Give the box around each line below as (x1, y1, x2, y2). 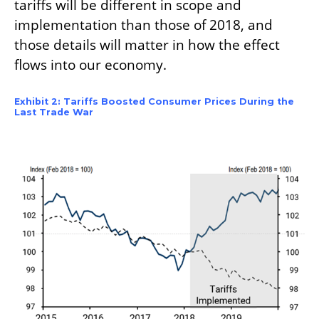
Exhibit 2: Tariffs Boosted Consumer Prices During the (14, 96, 294, 108)
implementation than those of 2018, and (14, 16, 273, 35)
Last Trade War (14, 107, 93, 118)
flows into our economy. (14, 56, 167, 75)
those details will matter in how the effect (14, 36, 280, 55)
